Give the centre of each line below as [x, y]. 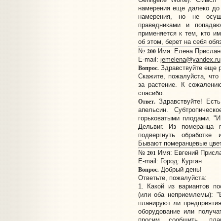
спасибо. [151, 93]
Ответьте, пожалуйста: [172, 178]
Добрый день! [180, 170]
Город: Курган [181, 161]
